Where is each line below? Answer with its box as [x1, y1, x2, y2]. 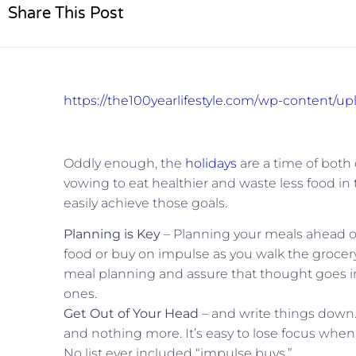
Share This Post [8, 3, 124, 23]
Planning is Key [64, 226, 161, 242]
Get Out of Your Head [64, 306, 199, 321]
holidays [185, 155, 237, 171]
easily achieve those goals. [64, 195, 227, 211]
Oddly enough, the [64, 155, 185, 171]
